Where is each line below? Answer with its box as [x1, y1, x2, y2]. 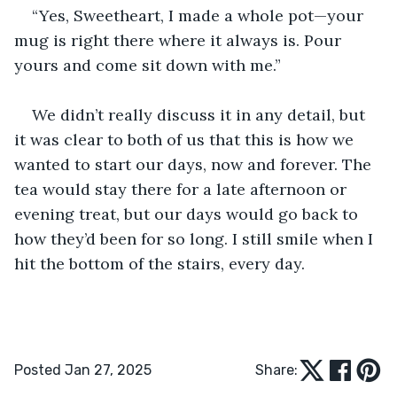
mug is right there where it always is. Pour [14, 29, 346, 51]
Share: [255, 361, 298, 378]
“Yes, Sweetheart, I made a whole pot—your [32, 4, 368, 26]
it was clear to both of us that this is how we [14, 128, 358, 150]
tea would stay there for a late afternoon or [14, 178, 351, 199]
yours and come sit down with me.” [14, 54, 281, 75]
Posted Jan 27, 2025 [14, 361, 152, 378]
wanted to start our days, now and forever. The [14, 153, 376, 175]
